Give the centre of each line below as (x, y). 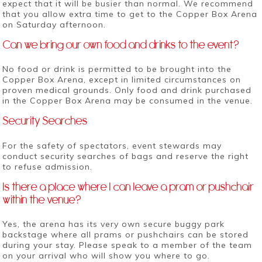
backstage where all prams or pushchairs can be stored (126, 235)
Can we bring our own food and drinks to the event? (121, 44)
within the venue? (42, 199)
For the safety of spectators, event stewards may (112, 145)
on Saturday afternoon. (54, 25)
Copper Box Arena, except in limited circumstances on (122, 80)
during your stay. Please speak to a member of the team (127, 245)
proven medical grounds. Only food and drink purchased (127, 90)
